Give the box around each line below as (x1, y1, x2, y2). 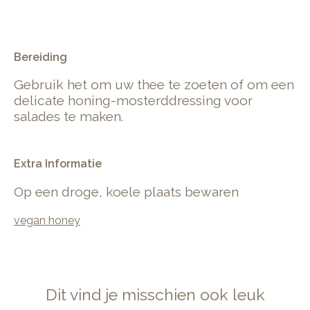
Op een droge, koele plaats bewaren (14, 183, 239, 199)
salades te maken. (14, 109, 123, 125)
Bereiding (14, 51, 67, 64)
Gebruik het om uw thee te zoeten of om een (14, 77, 294, 93)
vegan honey (14, 213, 80, 227)
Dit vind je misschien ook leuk (45, 284, 265, 304)
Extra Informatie (14, 157, 102, 171)
